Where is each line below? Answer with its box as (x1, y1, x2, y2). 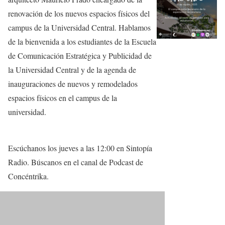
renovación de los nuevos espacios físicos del (8, 8, 150, 19)
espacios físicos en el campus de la (8, 92, 117, 103)
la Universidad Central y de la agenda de (8, 64, 136, 75)
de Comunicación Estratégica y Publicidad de (8, 50, 152, 61)
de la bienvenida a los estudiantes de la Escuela (8, 36, 156, 47)
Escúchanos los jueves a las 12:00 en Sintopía (8, 143, 152, 154)
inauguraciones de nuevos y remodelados (8, 78, 138, 89)
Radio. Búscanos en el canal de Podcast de (8, 157, 143, 168)
